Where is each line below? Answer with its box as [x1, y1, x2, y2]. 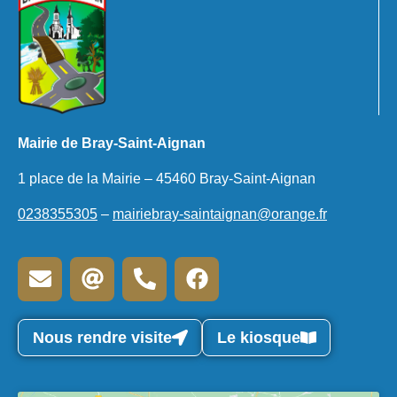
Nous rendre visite [33, 328, 172, 346]
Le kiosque [217, 328, 300, 346]
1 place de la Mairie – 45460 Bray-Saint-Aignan [18, 170, 315, 186]
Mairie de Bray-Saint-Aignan [18, 135, 206, 151]
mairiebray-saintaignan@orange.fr [113, 206, 327, 222]
